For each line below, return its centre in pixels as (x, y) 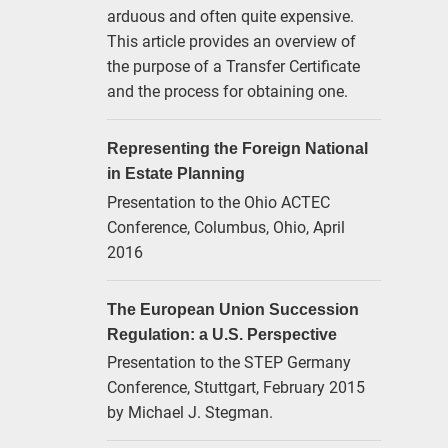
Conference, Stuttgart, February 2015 (235, 386)
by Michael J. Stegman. (189, 411)
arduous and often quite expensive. (230, 16)
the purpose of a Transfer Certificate (233, 66)
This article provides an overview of (231, 41)
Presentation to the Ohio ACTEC (218, 201)
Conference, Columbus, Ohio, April (225, 226)
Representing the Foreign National (237, 149)
